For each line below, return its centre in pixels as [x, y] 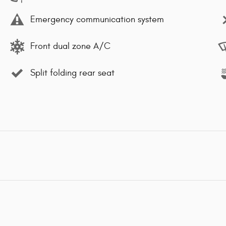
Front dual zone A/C [70, 46]
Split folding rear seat [72, 73]
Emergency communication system [97, 20]
